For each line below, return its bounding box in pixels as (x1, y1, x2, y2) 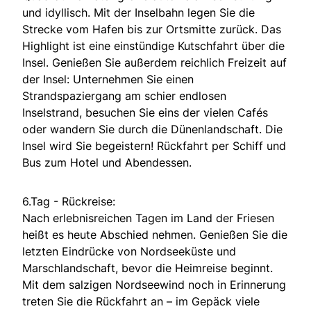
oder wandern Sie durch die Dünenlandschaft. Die (22, 122, 283, 137)
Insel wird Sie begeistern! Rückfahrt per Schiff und (22, 139, 286, 153)
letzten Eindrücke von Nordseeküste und (22, 244, 236, 259)
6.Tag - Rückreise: (22, 194, 115, 209)
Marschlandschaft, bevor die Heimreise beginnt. (22, 261, 273, 276)
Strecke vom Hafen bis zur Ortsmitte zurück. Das (22, 22, 281, 37)
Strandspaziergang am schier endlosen (22, 89, 226, 103)
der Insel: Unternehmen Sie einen (22, 72, 194, 87)
